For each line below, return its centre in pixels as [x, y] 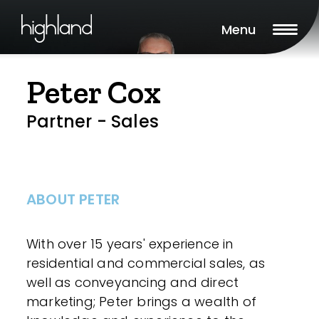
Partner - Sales [93, 121]
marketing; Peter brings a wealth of [142, 302]
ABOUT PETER [73, 199]
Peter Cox [94, 93]
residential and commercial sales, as [146, 263]
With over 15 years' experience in [130, 244]
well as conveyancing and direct [133, 282]
